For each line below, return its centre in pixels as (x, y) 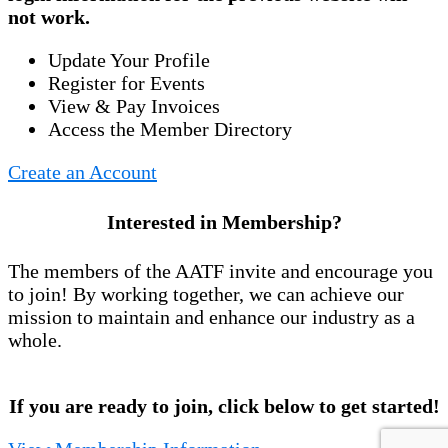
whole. (35, 340)
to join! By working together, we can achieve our (206, 294)
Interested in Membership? (224, 221)
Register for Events (126, 83)
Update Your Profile (129, 60)
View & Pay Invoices (134, 106)
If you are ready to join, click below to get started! (224, 406)
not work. (49, 17)
